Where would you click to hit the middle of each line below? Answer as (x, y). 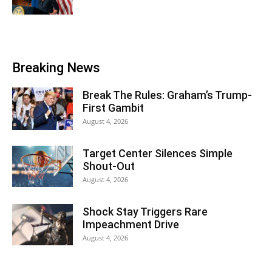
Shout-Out (109, 166)
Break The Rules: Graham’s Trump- (167, 95)
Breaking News (56, 67)
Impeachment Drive (131, 224)
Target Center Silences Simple (158, 153)
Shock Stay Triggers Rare (145, 211)
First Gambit (113, 107)
